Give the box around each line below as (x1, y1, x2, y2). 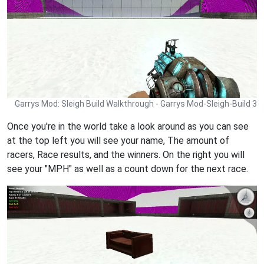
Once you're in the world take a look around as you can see (7, 120, 249, 132)
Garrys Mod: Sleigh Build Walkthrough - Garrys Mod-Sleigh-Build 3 (15, 98, 257, 108)
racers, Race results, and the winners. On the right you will (7, 148, 245, 160)
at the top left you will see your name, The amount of (7, 134, 229, 146)
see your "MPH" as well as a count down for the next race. (7, 163, 248, 174)
